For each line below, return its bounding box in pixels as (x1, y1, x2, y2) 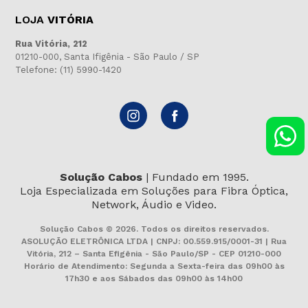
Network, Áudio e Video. (91, 198, 217, 212)
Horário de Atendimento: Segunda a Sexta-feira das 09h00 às (23, 261, 285, 272)
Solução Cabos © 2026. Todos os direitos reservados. (39, 224, 269, 234)
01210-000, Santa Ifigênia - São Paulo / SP (14, 52, 199, 63)
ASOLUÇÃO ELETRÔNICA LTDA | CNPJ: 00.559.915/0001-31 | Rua (21, 236, 287, 247)
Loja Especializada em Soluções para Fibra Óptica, (20, 184, 288, 198)
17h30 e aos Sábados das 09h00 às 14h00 (65, 274, 243, 284)
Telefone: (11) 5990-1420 (14, 65, 122, 76)
